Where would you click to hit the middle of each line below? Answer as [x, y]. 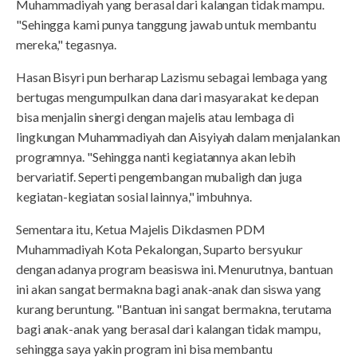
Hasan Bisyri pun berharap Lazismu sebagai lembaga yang [172, 76]
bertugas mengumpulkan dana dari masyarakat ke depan [167, 96]
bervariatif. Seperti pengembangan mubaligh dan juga [159, 176]
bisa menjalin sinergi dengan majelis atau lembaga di [155, 116]
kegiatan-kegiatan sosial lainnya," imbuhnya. [134, 196]
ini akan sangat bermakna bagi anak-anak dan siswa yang [169, 288]
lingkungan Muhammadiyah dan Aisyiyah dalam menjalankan [178, 136]
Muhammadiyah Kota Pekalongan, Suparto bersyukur [160, 249]
